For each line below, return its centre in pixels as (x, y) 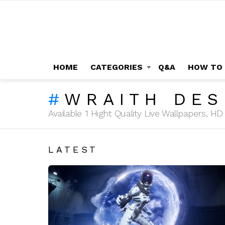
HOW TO (205, 67)
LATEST (73, 149)
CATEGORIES (117, 67)
